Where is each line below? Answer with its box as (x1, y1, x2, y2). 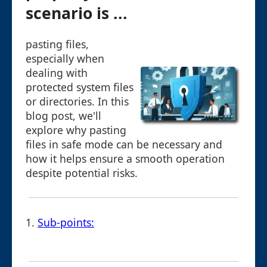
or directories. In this (26, 94, 129, 109)
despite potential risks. (26, 166, 138, 181)
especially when (26, 51, 104, 66)
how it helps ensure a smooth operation (26, 151, 225, 166)
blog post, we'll (26, 108, 101, 123)
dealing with (26, 66, 88, 80)
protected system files (26, 80, 133, 95)
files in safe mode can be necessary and (26, 137, 222, 152)
